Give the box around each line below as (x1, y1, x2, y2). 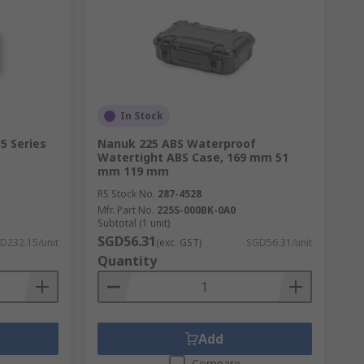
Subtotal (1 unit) (97, 216, 170, 230)
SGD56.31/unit (245, 236, 312, 249)
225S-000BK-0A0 (156, 203, 236, 217)
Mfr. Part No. (97, 203, 154, 217)
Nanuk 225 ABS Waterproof (97, 136, 256, 151)
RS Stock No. (97, 187, 155, 201)
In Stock (119, 109, 163, 123)
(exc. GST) (155, 236, 201, 249)
